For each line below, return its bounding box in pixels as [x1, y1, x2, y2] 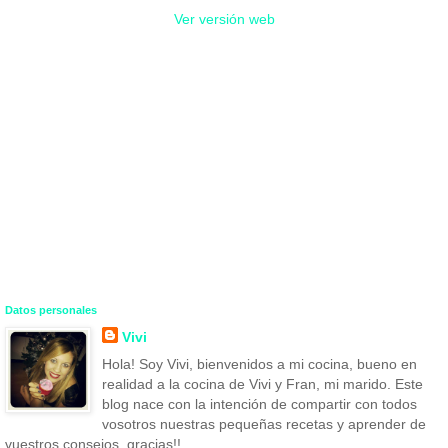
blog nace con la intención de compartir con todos [101, 395, 417, 412]
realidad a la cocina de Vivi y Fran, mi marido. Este [101, 375, 423, 392]
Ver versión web [173, 10, 275, 27]
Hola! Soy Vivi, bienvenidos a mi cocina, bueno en [101, 355, 417, 372]
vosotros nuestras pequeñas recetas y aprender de [101, 415, 426, 432]
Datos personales [5, 303, 97, 316]
